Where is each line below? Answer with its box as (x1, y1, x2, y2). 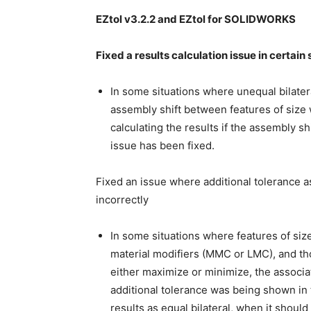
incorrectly (96, 193, 149, 207)
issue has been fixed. (110, 139, 217, 153)
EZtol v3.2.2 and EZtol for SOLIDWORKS (96, 12, 298, 26)
